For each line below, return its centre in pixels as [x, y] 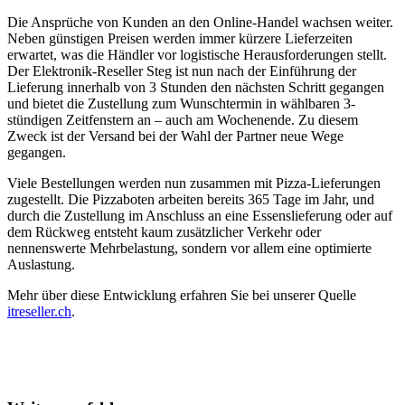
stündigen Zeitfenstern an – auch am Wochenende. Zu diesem [183, 119]
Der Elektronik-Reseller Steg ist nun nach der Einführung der [182, 71]
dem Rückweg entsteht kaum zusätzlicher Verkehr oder [164, 231]
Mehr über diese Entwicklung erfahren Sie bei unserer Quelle [182, 295]
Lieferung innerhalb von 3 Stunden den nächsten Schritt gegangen [196, 87]
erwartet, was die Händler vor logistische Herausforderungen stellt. [197, 54]
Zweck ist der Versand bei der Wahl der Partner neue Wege [175, 136]
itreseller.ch [39, 311]
